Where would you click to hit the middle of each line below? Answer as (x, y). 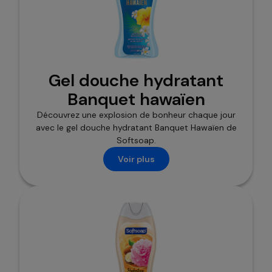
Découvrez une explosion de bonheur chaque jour (136, 115)
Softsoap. (136, 141)
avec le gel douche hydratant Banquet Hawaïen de (136, 128)
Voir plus (136, 159)
